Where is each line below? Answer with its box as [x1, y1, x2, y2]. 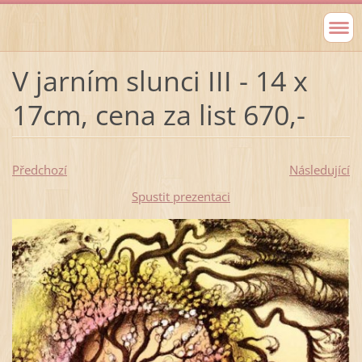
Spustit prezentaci [132, 187, 230, 204]
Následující [288, 161, 350, 178]
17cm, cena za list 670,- [11, 95, 305, 133]
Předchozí [11, 161, 67, 178]
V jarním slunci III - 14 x [11, 61, 308, 99]
